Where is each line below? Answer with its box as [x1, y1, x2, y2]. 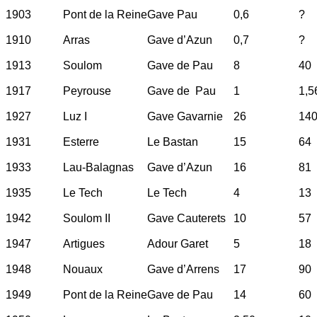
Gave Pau [147, 8, 197, 21]
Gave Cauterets [147, 212, 226, 224]
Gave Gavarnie [147, 110, 223, 122]
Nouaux [63, 263, 103, 275]
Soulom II [63, 212, 110, 224]
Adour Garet [147, 237, 208, 250]
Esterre [63, 135, 99, 148]
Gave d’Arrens [147, 263, 219, 275]
